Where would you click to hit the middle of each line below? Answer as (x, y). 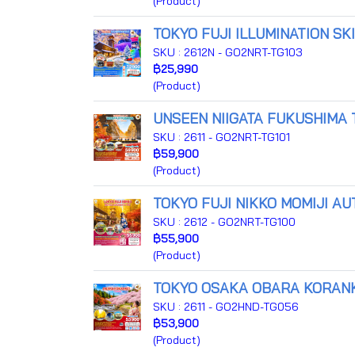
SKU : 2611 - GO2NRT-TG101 (221, 137)
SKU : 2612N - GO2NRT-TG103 (228, 52)
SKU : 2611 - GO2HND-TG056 (226, 307)
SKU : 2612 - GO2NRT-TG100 (224, 222)
